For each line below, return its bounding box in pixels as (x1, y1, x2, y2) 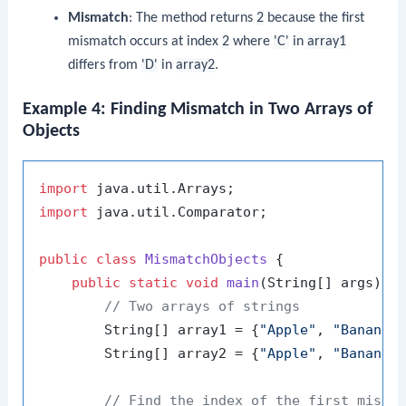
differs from (67, 57, 141, 72)
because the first (263, 10, 364, 25)
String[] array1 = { (39, 322, 260, 339)
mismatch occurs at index (67, 34, 222, 49)
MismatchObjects (145, 251, 268, 268)
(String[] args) (259, 275, 382, 292)
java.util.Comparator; (88, 204, 268, 221)
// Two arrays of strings (104, 298, 301, 315)
